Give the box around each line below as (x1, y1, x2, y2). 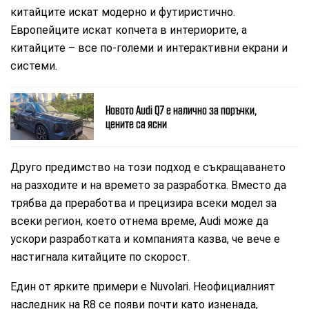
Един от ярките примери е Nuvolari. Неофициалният (10, 279, 276, 293)
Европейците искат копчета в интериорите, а (10, 23, 248, 37)
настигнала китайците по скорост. (10, 250, 190, 263)
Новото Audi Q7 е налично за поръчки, (105, 103, 257, 117)
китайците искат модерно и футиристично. (10, 5, 236, 19)
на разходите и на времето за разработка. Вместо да (10, 178, 287, 192)
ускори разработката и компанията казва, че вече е (10, 232, 281, 246)
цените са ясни (105, 117, 167, 131)
